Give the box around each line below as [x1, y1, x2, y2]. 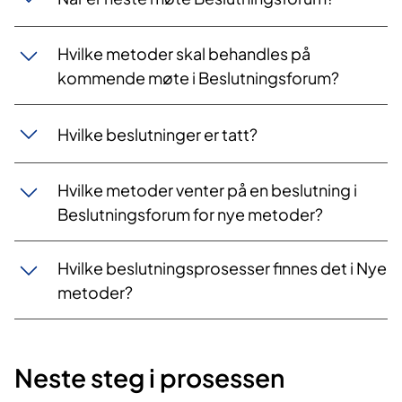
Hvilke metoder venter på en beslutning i [57, 179, 357, 201]
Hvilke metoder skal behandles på [57, 43, 310, 65]
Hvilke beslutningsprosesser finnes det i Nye [57, 258, 387, 279]
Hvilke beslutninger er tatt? [57, 123, 258, 144]
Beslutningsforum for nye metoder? [57, 204, 323, 225]
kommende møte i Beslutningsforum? [57, 67, 339, 89]
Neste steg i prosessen [14, 362, 284, 394]
